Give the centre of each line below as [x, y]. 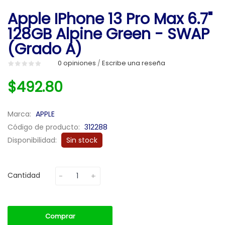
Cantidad [24, 175]
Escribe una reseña [134, 63]
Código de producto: [45, 127]
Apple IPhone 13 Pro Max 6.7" [110, 19]
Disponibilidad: [33, 140]
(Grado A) [45, 49]
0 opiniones [77, 63]
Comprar [60, 216]
